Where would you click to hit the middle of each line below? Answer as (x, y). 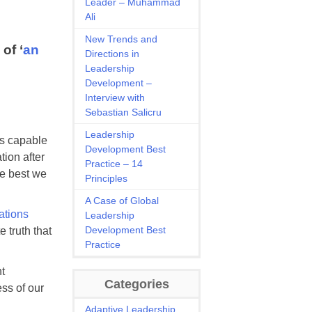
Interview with (115, 97)
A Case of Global (122, 201)
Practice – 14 (114, 164)
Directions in (112, 54)
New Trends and (122, 39)
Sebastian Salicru (124, 112)
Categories (136, 284)
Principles (107, 178)
